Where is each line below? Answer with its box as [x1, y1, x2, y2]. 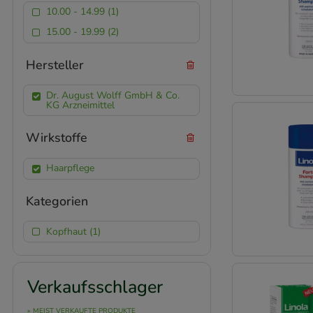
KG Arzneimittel [45, 98, 115, 112]
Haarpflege [45, 161, 94, 175]
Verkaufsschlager [27, 275, 163, 300]
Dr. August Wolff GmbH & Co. [45, 88, 180, 102]
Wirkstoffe [26, 129, 87, 147]
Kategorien [26, 192, 88, 210]
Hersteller [26, 56, 84, 73]
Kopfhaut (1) [45, 224, 101, 238]
